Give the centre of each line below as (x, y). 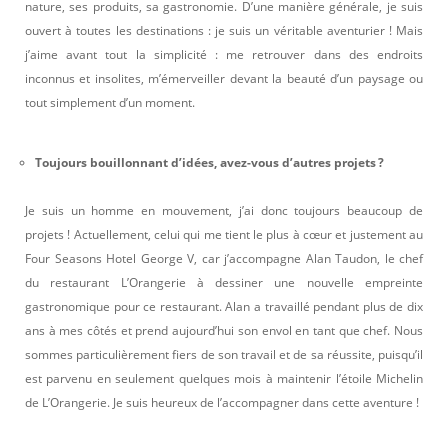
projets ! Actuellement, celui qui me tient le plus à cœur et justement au (224, 234)
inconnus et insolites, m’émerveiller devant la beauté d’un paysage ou (224, 78)
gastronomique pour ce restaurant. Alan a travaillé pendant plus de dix (224, 306)
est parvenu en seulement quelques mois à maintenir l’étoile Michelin (224, 378)
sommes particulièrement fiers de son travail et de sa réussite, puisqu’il (224, 354)
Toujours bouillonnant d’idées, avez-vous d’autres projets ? (209, 162)
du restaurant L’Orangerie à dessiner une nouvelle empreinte (224, 282)
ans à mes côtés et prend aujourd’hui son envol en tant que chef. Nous (224, 330)
